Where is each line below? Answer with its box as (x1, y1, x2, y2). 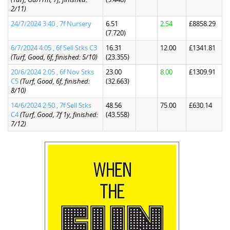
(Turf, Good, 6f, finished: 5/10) (11, 52, 98, 62)
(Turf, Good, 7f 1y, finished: (20, 110, 98, 119)
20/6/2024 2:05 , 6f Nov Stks (11, 67, 94, 76)
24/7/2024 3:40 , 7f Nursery (11, 19, 91, 28)
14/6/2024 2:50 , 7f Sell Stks (11, 101, 91, 110)
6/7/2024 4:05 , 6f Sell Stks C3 (11, 43, 97, 52)
